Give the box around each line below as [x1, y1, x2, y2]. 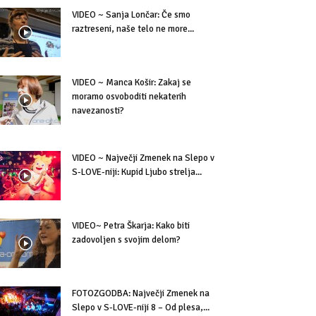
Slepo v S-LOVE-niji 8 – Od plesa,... [72, 302, 209, 313]
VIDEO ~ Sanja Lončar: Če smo [72, 9, 190, 20]
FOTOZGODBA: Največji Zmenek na [72, 288, 209, 299]
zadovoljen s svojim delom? [72, 234, 181, 245]
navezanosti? [72, 105, 124, 116]
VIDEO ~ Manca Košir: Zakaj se [72, 77, 191, 88]
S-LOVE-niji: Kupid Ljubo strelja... [72, 166, 202, 178]
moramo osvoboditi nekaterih [72, 91, 186, 102]
